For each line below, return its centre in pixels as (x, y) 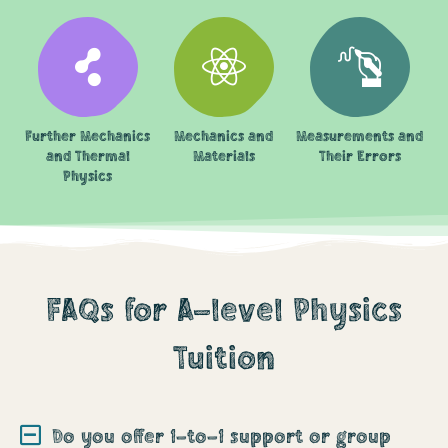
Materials (223, 156)
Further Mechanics (88, 136)
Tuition (224, 359)
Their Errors (359, 156)
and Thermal (87, 156)
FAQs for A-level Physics (224, 311)
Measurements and (360, 136)
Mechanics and (224, 136)
